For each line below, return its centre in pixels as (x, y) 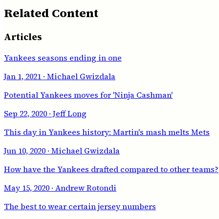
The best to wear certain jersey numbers (80, 206)
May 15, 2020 (27, 187)
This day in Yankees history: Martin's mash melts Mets (107, 132)
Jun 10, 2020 (25, 150)
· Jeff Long (67, 113)
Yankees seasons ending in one (63, 57)
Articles (23, 37)
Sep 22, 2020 (25, 113)
